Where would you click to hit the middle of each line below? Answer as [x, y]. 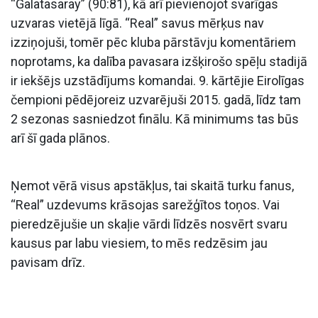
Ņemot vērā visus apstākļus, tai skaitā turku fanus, [152, 185]
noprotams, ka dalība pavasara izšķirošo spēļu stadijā [159, 61]
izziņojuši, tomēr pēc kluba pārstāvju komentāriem [153, 42]
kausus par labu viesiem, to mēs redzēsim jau [139, 243]
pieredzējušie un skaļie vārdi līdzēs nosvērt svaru [149, 224]
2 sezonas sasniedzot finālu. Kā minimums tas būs [155, 119]
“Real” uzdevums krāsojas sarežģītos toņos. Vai [145, 204]
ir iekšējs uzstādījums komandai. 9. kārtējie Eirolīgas [158, 80]
